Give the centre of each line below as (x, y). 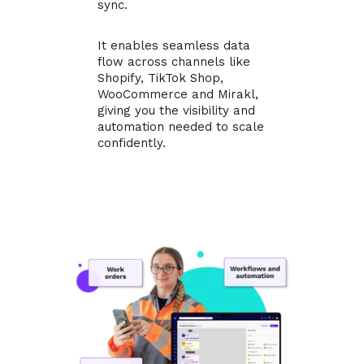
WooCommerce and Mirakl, (178, 94)
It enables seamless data (174, 45)
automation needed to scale (181, 127)
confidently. (132, 143)
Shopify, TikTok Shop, (160, 78)
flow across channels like (174, 62)
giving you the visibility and (176, 110)
